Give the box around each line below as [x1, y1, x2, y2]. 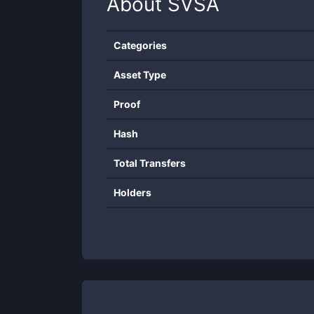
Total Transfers [114, 157, 186, 169]
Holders [114, 186, 151, 198]
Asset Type [114, 69, 166, 81]
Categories [114, 39, 167, 51]
